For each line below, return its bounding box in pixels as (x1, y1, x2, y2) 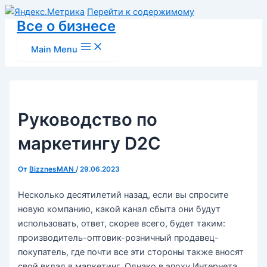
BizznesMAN (29, 164, 76, 173)
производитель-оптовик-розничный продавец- (18, 232, 219, 243)
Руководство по (18, 108, 158, 130)
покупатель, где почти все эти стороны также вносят (18, 246, 244, 257)
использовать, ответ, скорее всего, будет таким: (18, 218, 226, 229)
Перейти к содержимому (87, 7, 194, 17)
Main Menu (31, 44, 77, 55)
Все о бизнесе (17, 17, 116, 35)
